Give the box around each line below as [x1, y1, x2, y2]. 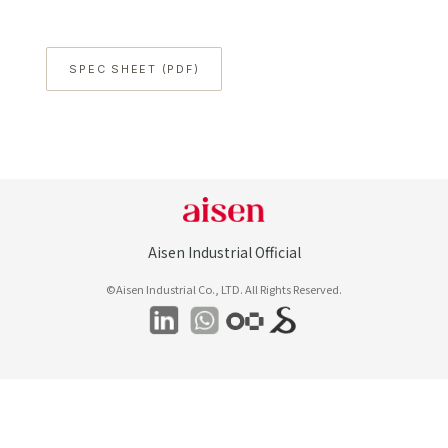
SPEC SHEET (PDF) [69, 62, 200, 77]
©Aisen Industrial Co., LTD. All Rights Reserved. [106, 280, 342, 297]
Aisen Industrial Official [147, 241, 301, 262]
